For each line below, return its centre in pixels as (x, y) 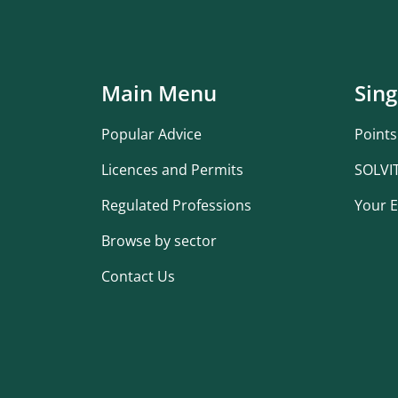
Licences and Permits (172, 170)
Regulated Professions (176, 205)
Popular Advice (151, 134)
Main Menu (159, 93)
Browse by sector (159, 241)
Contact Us (138, 276)
